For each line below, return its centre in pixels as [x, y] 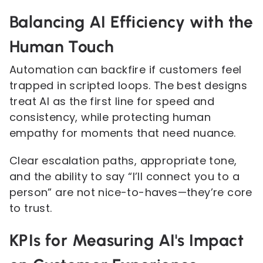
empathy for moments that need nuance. [123, 133]
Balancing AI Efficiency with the [131, 22]
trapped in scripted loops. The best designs [129, 85]
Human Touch [62, 46]
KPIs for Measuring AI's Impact [127, 240]
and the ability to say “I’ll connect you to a [124, 176]
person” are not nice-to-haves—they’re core [131, 192]
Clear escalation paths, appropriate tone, [123, 161]
